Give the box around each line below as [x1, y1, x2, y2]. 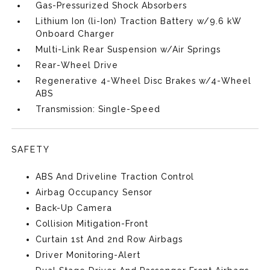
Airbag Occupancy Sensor [36, 187, 153, 197]
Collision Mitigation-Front [36, 219, 149, 228]
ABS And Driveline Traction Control [36, 172, 195, 181]
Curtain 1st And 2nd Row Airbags [36, 234, 183, 244]
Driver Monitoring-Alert [36, 250, 141, 260]
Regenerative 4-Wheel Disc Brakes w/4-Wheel [36, 76, 252, 86]
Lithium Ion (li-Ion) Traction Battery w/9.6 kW [36, 16, 242, 26]
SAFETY [11, 145, 51, 154]
